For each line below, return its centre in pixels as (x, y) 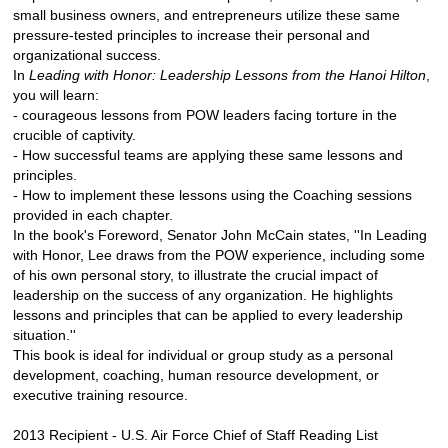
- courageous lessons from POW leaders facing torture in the (205, 114)
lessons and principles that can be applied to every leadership (208, 314)
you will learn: (56, 94)
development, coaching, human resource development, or (196, 374)
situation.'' (44, 334)
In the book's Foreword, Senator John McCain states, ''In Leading (220, 234)
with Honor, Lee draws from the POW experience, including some (219, 254)
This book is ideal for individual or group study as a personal (203, 354)
